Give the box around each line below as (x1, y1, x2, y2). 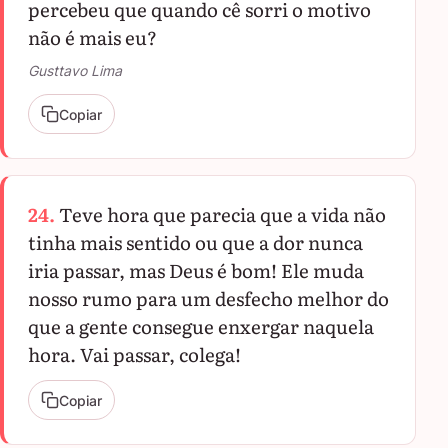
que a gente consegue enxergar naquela (28, 312, 374, 340)
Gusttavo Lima (28, 62, 122, 79)
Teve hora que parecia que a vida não (59, 200, 386, 228)
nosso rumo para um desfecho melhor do (28, 284, 389, 312)
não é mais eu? (28, 23, 157, 51)
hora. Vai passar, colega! (28, 340, 241, 368)
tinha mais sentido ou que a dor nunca (28, 228, 363, 256)
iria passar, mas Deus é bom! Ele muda (28, 256, 364, 284)
